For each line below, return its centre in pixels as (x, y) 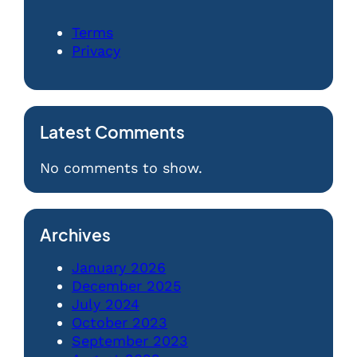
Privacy (96, 50)
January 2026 (119, 267)
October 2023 (120, 322)
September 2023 (130, 340)
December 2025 (126, 285)
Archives (75, 235)
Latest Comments (112, 132)
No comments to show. (121, 167)
